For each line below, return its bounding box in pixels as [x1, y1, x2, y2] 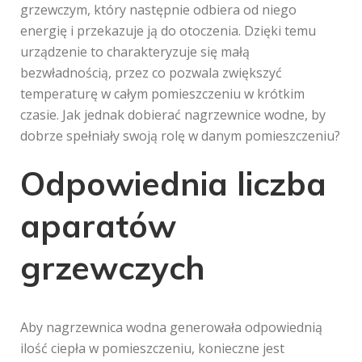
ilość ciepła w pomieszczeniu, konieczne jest [20, 339, 284, 357]
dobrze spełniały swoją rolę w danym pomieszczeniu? [20, 127, 340, 145]
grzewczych [20, 247, 205, 288]
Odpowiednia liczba [20, 163, 326, 204]
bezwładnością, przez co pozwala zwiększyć [20, 64, 282, 82]
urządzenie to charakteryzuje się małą [20, 43, 250, 61]
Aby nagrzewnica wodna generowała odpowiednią [20, 318, 322, 336]
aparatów [20, 205, 176, 246]
